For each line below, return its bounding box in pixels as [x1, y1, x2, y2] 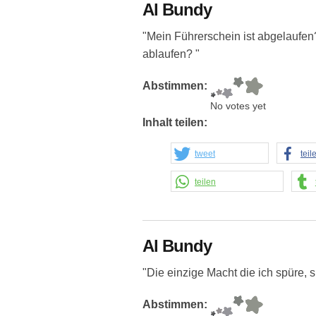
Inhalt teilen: [142, 116, 210, 129]
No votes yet [210, 101, 266, 112]
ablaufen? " [142, 48, 200, 61]
